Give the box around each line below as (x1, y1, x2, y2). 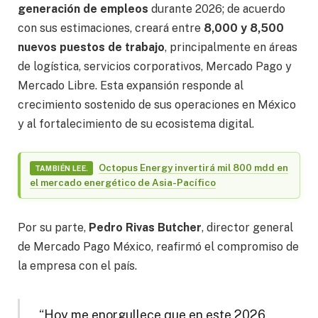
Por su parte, (18, 220, 86, 234)
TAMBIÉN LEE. (34, 164, 89, 173)
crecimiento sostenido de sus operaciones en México (18, 97, 296, 111)
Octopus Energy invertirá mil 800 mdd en (98, 161, 288, 173)
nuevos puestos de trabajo (18, 40, 165, 54)
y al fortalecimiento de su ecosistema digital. (18, 116, 254, 131)
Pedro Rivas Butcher (86, 220, 202, 234)
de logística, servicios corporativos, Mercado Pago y (18, 59, 292, 73)
